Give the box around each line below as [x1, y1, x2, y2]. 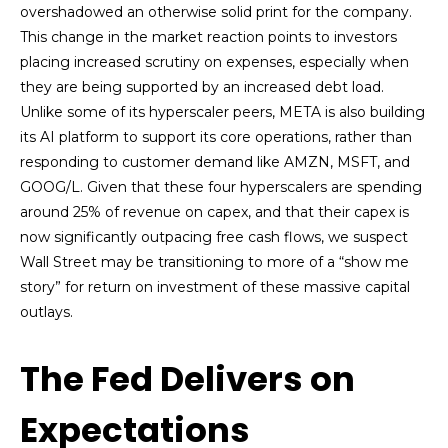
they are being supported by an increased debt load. [20, 78, 384, 97]
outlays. [20, 303, 73, 322]
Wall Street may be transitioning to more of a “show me [20, 253, 409, 272]
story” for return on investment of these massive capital [20, 278, 410, 297]
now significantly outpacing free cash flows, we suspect [20, 228, 408, 247]
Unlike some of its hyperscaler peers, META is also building [20, 103, 425, 122]
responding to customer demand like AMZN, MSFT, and [20, 153, 410, 172]
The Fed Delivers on [20, 355, 355, 404]
